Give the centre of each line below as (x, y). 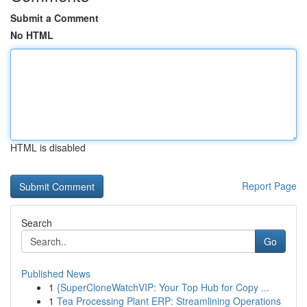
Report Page (269, 186)
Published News (56, 273)
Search (37, 223)
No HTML (32, 35)
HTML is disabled (48, 147)
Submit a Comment (54, 18)
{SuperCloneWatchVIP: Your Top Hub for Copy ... (163, 287)
